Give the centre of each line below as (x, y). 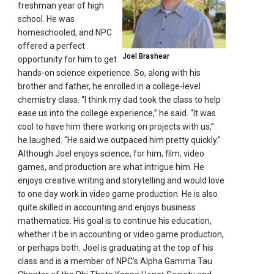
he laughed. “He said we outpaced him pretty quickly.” (120, 140)
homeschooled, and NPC (65, 32)
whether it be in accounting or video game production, (121, 234)
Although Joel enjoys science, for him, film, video (111, 153)
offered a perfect (52, 46)
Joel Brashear (146, 56)
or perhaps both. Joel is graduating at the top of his (116, 247)
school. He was (46, 19)
